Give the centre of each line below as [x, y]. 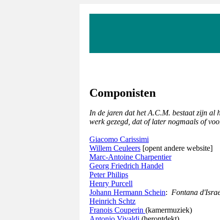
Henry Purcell [111, 183]
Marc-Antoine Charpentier [130, 157]
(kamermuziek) [169, 210]
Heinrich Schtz [112, 201]
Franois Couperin [117, 210]
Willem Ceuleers [115, 148]
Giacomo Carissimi [119, 139]
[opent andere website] [177, 148]
